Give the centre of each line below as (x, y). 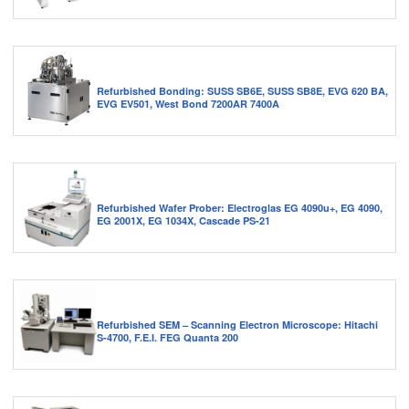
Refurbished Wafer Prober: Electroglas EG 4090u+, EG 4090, (240, 207)
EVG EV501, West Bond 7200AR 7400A (188, 103)
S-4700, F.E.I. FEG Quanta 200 (168, 337)
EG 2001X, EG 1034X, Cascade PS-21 (184, 220)
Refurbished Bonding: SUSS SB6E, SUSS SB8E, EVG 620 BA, (242, 90)
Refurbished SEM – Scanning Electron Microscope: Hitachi (237, 324)
